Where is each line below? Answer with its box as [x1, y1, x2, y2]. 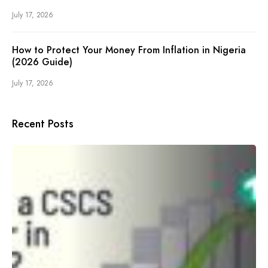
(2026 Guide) [12, 54, 72, 69]
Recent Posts [12, 115, 74, 132]
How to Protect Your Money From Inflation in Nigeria [12, 42, 246, 57]
